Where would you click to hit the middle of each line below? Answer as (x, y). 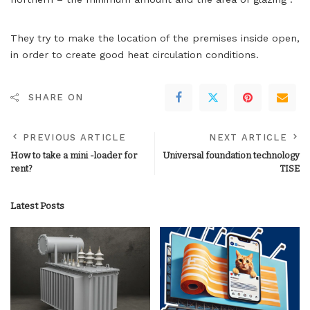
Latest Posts (37, 206)
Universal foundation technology (231, 155)
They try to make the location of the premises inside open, (155, 38)
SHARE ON (56, 97)
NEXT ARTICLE (248, 137)
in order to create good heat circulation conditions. (135, 55)
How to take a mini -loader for (74, 155)
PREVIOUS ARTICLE (74, 137)
